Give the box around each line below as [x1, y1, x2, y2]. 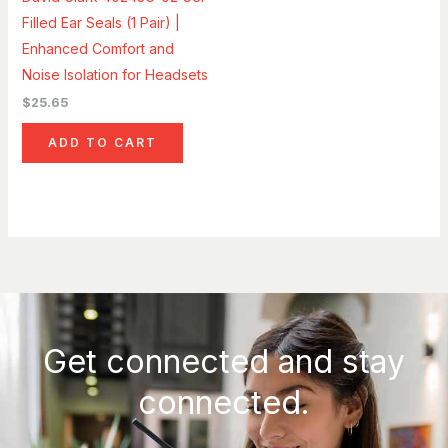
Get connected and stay [43, 342, 405, 382]
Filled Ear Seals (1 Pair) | [21, 14, 180, 32]
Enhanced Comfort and [21, 40, 174, 58]
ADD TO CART [47, 135, 157, 151]
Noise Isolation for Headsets [21, 66, 208, 84]
